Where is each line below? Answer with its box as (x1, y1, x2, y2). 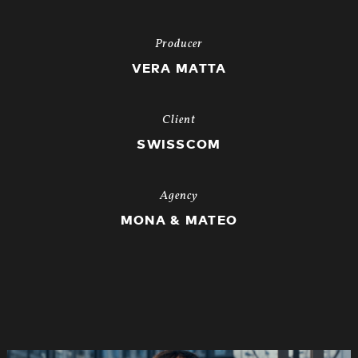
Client (161, 112, 196, 129)
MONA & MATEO (120, 214, 238, 227)
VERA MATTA (131, 62, 227, 75)
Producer (154, 36, 203, 53)
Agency (159, 188, 198, 205)
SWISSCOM (137, 138, 221, 151)
